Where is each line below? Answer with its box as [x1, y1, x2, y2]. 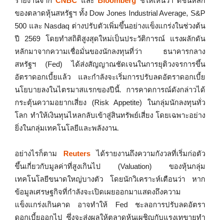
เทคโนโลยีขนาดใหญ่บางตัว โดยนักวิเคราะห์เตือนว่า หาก [15, 175, 205, 183]
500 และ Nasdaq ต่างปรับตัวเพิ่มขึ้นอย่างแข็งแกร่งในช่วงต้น [15, 22, 205, 30]
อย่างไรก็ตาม [15, 149, 63, 158]
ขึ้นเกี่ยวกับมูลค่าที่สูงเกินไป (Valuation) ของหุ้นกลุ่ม [15, 162, 205, 170]
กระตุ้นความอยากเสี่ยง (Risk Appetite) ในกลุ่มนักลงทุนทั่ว [15, 98, 205, 107]
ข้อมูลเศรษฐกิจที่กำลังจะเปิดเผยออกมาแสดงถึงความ [15, 188, 181, 196]
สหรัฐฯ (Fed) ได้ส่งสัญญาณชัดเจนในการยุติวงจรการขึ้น [15, 60, 205, 68]
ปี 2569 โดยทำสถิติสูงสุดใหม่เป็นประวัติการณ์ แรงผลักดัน [15, 34, 205, 43]
